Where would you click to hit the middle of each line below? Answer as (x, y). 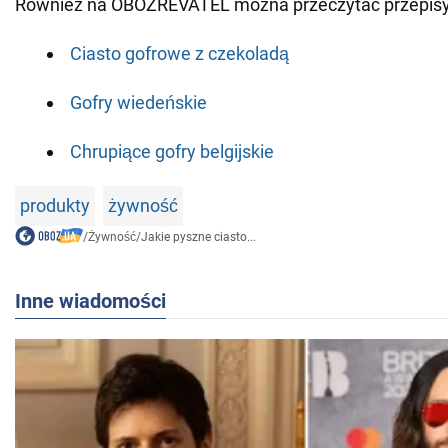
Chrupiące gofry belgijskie (172, 151)
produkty (55, 205)
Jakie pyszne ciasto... (198, 236)
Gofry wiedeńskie (138, 102)
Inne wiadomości (90, 300)
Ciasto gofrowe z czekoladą (179, 53)
